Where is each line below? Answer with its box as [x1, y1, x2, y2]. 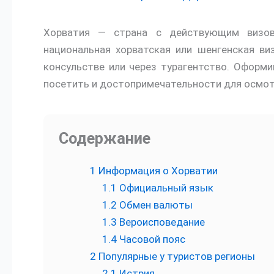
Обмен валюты [117, 199, 193, 212]
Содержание [59, 128, 150, 147]
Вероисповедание [117, 216, 205, 229]
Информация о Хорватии [96, 165, 218, 177]
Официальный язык [117, 182, 213, 194]
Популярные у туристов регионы [96, 250, 255, 263]
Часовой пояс [117, 233, 185, 246]
